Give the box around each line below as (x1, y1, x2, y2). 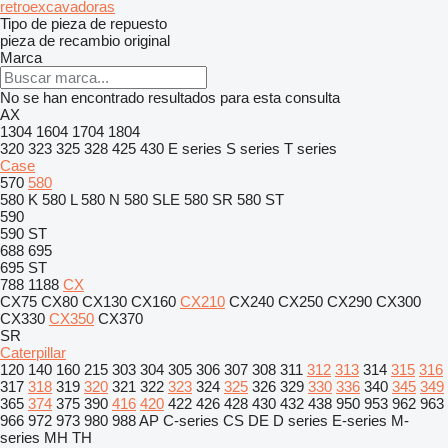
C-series (163, 412, 219, 429)
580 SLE (124, 191, 180, 208)
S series (226, 140, 280, 157)
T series (284, 140, 337, 157)
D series (273, 412, 328, 429)
